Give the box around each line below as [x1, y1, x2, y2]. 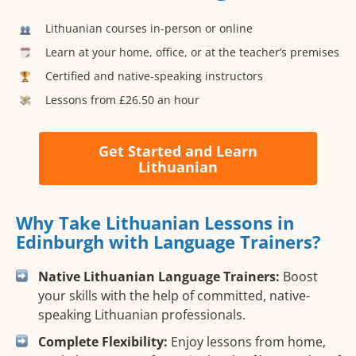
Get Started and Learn [99, 141, 257, 161]
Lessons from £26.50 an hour [45, 91, 199, 107]
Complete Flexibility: [38, 333, 168, 351]
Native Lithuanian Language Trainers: [38, 268, 280, 286]
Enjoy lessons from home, [168, 333, 326, 351]
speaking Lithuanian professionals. [38, 306, 246, 324]
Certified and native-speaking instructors [45, 68, 263, 83]
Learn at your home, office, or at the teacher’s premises [45, 44, 339, 60]
